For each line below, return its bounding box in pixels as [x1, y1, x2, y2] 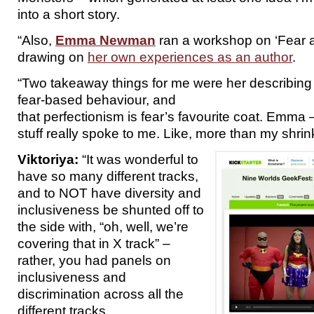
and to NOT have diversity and [18, 185, 201, 200]
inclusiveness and [18, 269, 126, 285]
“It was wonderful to [78, 151, 198, 167]
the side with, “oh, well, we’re [18, 219, 189, 234]
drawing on [18, 49, 88, 64]
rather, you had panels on [18, 252, 171, 268]
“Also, [18, 32, 55, 48]
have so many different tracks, [18, 168, 198, 184]
